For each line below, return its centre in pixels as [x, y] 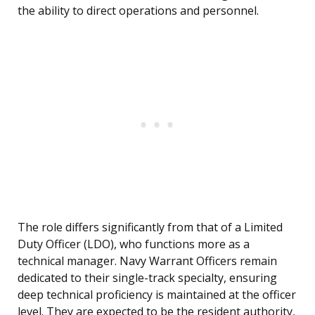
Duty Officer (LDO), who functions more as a [134, 244]
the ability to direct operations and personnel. [138, 11]
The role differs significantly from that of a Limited [150, 227]
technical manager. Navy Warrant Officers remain [147, 261]
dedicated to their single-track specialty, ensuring [147, 278]
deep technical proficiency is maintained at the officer [157, 295]
